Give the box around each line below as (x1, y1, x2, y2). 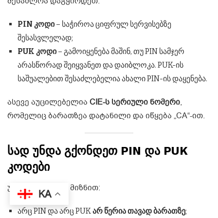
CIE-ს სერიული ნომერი (90, 97, 180, 108)
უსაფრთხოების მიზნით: (7, 182, 100, 194)
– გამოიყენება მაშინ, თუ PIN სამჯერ (56, 47, 184, 56)
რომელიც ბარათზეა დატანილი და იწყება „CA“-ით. (7, 110, 205, 122)
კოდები (7, 160, 50, 174)
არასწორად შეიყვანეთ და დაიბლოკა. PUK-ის (17, 60, 183, 70)
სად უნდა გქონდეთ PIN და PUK (7, 144, 188, 158)
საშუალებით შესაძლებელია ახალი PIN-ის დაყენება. (17, 74, 207, 84)
